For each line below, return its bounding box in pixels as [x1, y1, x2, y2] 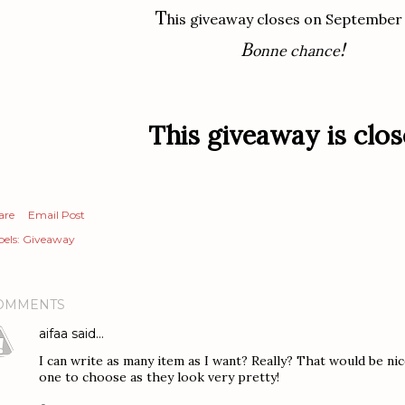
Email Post [28, 208, 85, 221]
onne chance [252, 42, 340, 60]
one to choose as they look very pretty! [39, 369, 279, 385]
